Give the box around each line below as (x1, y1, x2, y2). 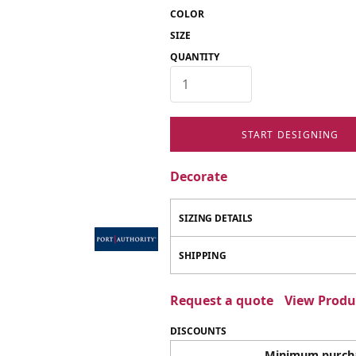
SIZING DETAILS (179, 211, 253, 225)
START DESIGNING (241, 127, 339, 141)
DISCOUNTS (170, 324, 226, 338)
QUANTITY (170, 50, 220, 64)
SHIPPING (179, 249, 227, 262)
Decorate (170, 168, 227, 185)
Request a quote (170, 292, 273, 309)
